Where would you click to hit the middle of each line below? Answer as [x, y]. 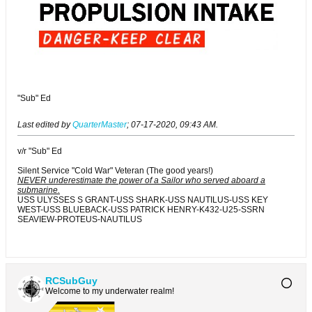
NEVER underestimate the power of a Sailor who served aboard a [141, 181]
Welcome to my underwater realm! [110, 291]
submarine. [39, 190]
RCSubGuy [71, 281]
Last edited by [45, 125]
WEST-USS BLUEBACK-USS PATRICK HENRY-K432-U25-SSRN [141, 210]
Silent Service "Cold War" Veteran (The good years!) [115, 171]
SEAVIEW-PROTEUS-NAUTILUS [80, 220]
